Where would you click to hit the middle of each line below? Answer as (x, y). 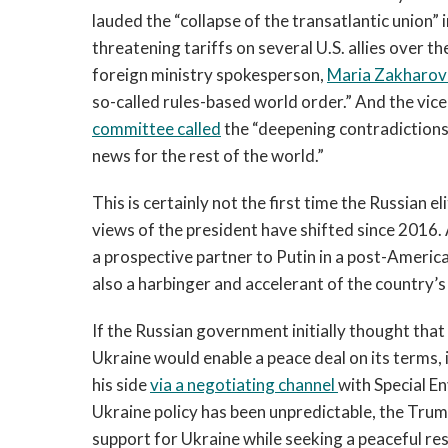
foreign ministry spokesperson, (209, 74)
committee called (156, 128)
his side (121, 384)
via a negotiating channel (242, 384)
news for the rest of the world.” (209, 155)
